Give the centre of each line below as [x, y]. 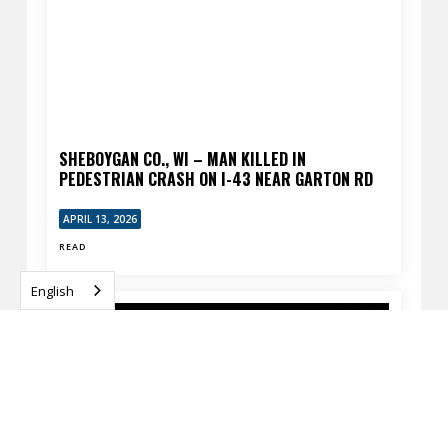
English [52, 290]
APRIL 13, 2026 [99, 218]
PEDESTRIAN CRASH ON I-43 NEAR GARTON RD [215, 178]
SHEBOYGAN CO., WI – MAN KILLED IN [182, 158]
